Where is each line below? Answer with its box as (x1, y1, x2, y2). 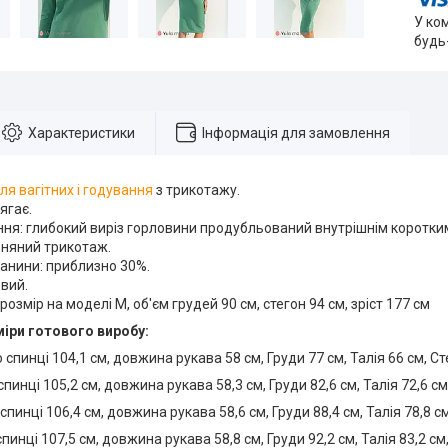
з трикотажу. (153, 182, 240, 199)
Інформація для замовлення (202, 125, 390, 141)
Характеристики (28, 125, 135, 141)
